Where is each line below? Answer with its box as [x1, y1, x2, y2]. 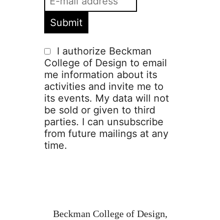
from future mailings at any [44, 128, 168, 140]
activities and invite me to [44, 81, 164, 93]
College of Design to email [44, 57, 167, 69]
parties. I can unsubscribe [44, 116, 164, 128]
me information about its [44, 69, 157, 81]
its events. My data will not [44, 92, 169, 105]
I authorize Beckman [56, 45, 152, 57]
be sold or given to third [44, 104, 155, 116]
